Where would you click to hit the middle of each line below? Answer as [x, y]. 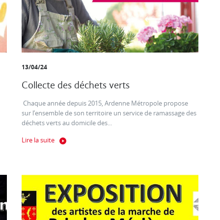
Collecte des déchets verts [76, 85]
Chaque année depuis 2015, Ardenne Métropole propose [105, 104]
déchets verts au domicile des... [67, 123]
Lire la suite [38, 140]
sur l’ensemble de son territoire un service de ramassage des [109, 113]
